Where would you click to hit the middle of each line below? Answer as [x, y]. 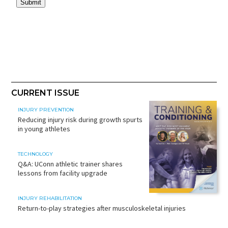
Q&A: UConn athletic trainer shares [70, 164]
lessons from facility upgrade [62, 173]
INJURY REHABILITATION [50, 198]
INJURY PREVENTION [46, 109]
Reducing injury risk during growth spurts [80, 119]
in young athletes [44, 129]
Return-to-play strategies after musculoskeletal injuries [102, 208]
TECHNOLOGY [35, 154]
